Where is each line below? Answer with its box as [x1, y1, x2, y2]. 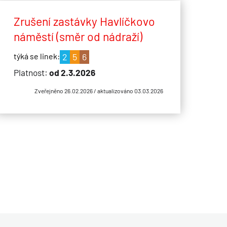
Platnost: [13, 67, 49, 78]
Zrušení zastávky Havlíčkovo [13, 14, 155, 28]
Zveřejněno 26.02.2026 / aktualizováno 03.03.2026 [34, 87, 163, 95]
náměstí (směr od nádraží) [13, 29, 142, 44]
